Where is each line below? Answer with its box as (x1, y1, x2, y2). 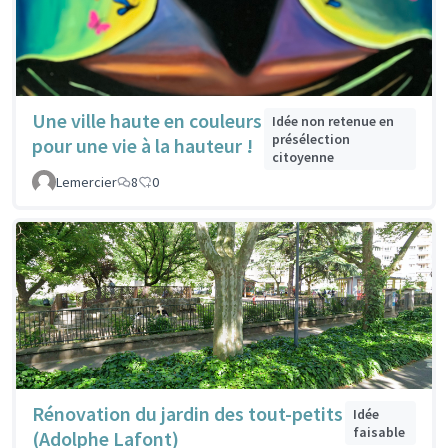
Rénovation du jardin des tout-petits (32, 401, 343, 427)
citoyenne (271, 148, 334, 167)
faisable (353, 423, 406, 442)
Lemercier (56, 173, 117, 192)
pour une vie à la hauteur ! (32, 133, 253, 159)
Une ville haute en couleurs (32, 108, 262, 134)
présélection (271, 130, 350, 149)
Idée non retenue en (271, 112, 394, 131)
